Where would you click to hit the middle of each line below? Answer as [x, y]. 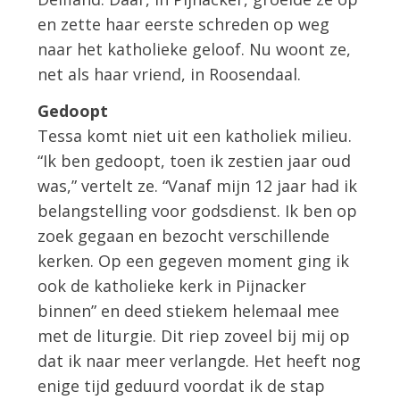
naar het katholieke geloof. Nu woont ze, [195, 49]
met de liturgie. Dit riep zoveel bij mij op [194, 336]
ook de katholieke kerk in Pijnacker [172, 286]
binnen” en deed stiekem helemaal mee [189, 311]
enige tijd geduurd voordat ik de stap [182, 386]
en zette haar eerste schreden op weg [184, 24]
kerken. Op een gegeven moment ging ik [194, 261]
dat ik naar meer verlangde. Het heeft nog [200, 361]
